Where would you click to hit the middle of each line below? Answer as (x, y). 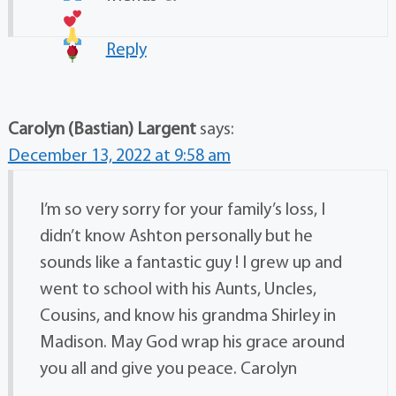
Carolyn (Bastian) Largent (102, 130)
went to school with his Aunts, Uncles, (178, 290)
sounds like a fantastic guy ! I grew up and (190, 263)
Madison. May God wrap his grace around (192, 343)
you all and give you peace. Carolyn (168, 369)
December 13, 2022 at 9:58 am (119, 156)
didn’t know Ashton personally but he (176, 237)
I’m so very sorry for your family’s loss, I (182, 210)
